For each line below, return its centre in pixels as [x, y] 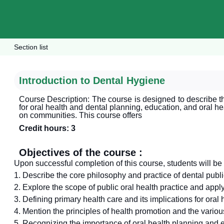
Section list [31, 47]
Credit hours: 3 [47, 128]
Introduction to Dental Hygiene [92, 80]
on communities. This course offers [80, 115]
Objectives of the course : [81, 152]
